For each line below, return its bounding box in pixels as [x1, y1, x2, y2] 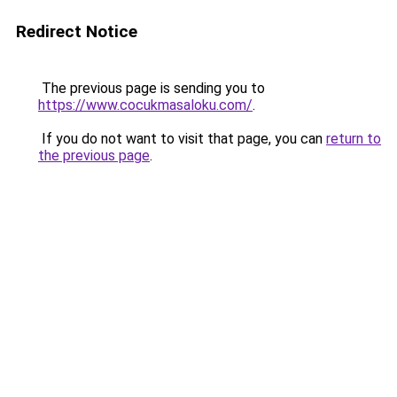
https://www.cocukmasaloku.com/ [38, 97, 253, 113]
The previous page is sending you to [38, 80, 265, 97]
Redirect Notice [16, 21, 137, 42]
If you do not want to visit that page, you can [38, 130, 326, 147]
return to [326, 130, 381, 147]
